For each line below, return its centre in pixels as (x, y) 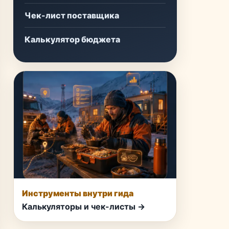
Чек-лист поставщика (72, 15)
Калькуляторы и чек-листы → (84, 207)
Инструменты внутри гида (78, 193)
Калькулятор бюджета (72, 39)
